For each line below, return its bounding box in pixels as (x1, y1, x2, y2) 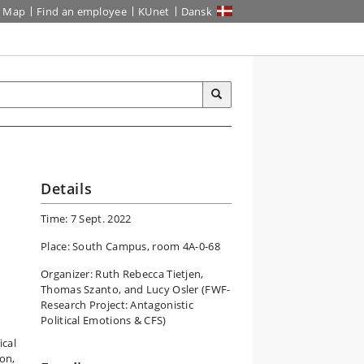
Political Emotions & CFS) (41, 313, 167, 327)
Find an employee (37, 4, 127, 19)
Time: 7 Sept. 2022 (41, 211, 132, 226)
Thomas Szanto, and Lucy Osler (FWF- (41, 282, 231, 297)
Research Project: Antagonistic (41, 297, 194, 312)
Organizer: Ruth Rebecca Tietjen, (41, 266, 204, 281)
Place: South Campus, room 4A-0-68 (41, 239, 220, 253)
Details (41, 179, 93, 198)
